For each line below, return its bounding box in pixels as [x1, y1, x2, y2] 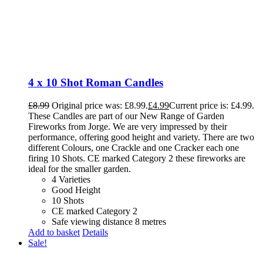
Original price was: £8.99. [52, 100, 148, 111]
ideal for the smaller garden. [28, 164, 131, 174]
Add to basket [28, 227, 80, 238]
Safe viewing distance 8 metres [52, 217, 166, 227]
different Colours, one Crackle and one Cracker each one [28, 143, 239, 153]
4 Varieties [52, 174, 90, 185]
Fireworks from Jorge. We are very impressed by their [28, 122, 227, 132]
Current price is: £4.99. [169, 100, 254, 111]
